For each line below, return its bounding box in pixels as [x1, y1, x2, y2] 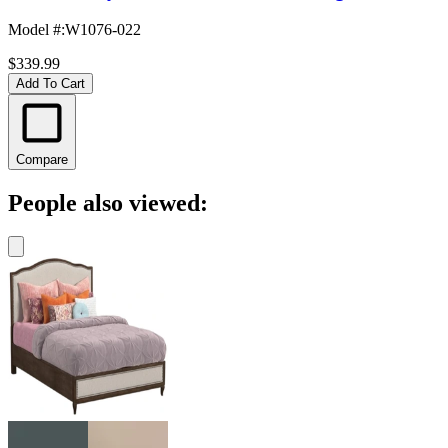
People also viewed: [8, 189, 208, 216]
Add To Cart [16, 75, 85, 91]
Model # [8, 20, 61, 38]
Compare [16, 151, 68, 167]
